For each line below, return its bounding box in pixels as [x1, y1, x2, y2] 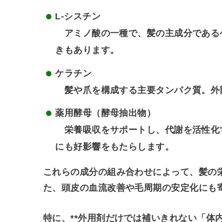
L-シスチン [55, 11, 101, 22]
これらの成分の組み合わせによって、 [43, 167, 199, 177]
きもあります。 [55, 45, 119, 55]
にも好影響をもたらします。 [55, 142, 174, 152]
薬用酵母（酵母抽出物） [55, 108, 156, 118]
